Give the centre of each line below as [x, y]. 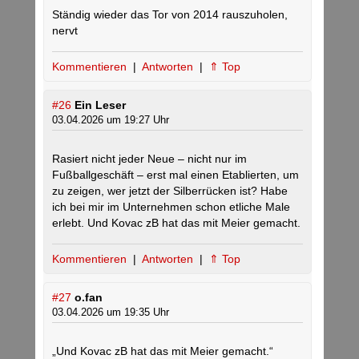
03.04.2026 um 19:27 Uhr [111, 120]
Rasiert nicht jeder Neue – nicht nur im [149, 159]
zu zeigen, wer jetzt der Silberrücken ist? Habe [170, 191]
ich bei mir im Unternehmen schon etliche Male [171, 207]
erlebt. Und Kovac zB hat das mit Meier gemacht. [176, 223]
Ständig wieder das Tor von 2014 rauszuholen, [170, 15]
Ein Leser [100, 105]
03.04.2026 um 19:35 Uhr [111, 313]
